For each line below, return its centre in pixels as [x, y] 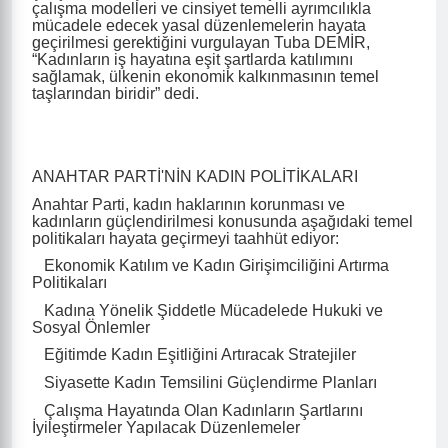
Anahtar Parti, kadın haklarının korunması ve [188, 204]
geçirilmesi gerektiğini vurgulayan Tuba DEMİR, [201, 42]
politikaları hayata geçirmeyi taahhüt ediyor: [185, 238]
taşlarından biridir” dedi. [115, 93]
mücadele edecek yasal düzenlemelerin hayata [199, 25]
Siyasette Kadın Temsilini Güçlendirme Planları [204, 383]
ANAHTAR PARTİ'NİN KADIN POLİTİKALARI [195, 176]
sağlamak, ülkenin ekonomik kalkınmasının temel [205, 76]
